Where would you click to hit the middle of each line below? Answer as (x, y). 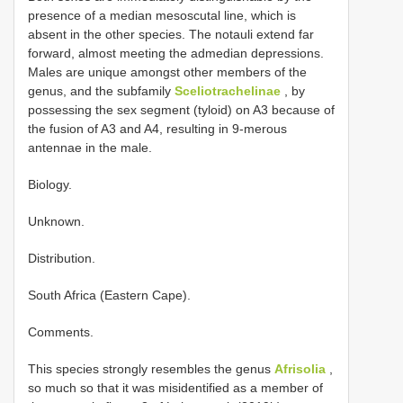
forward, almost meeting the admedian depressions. (176, 53)
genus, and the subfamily (101, 90)
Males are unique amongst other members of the (167, 72)
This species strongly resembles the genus (151, 368)
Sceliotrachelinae (228, 90)
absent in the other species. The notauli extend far (171, 34)
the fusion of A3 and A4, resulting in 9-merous (157, 128)
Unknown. (56, 221)
